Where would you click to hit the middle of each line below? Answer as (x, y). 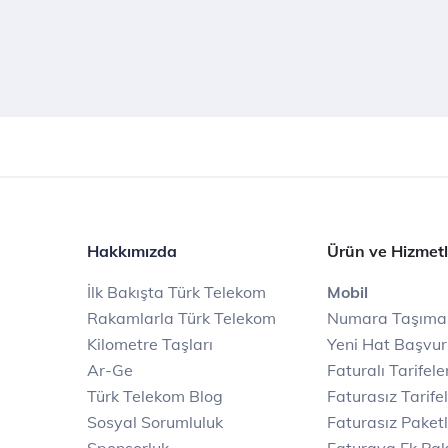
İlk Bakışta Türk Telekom (176, 292)
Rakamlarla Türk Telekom (181, 318)
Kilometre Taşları (150, 344)
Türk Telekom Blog (155, 396)
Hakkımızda (132, 251)
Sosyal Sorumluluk (155, 422)
